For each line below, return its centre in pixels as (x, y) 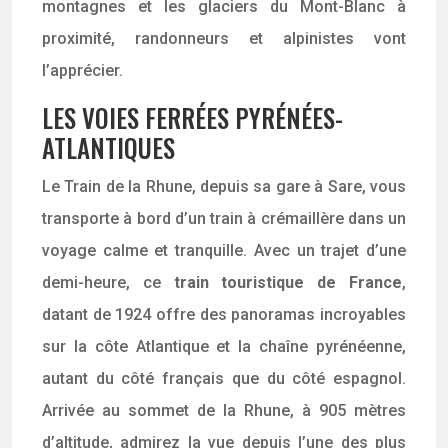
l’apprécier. (82, 70)
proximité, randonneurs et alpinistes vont (224, 38)
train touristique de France (288, 282)
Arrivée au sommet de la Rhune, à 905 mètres (224, 410)
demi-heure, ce (108, 282)
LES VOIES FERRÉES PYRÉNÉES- (192, 117)
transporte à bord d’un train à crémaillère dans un (224, 218)
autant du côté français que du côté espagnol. (224, 378)
